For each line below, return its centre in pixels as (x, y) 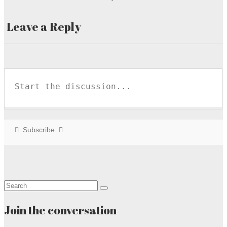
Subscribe (39, 129)
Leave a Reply (44, 26)
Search (15, 184)
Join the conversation (60, 210)
